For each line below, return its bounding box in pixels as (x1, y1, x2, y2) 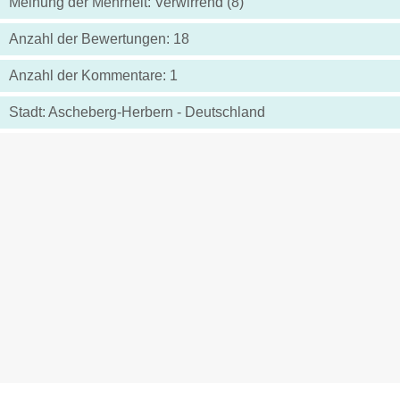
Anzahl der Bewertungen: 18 (9, 31, 189, 47)
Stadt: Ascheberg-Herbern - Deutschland (9, 104, 265, 121)
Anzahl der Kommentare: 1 (9, 68, 178, 84)
